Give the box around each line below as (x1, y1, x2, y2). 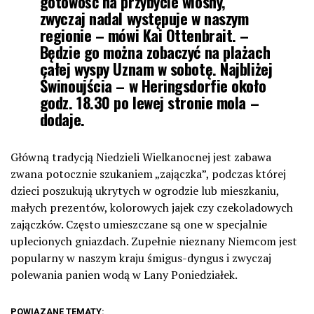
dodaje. (39, 107, 85, 130)
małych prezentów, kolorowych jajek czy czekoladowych (11, 200, 293, 215)
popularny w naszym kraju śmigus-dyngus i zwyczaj (11, 250, 271, 266)
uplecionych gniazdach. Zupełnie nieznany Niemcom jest (11, 233, 297, 249)
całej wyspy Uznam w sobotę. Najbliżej (39, 57, 273, 80)
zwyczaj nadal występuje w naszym (39, 6, 249, 29)
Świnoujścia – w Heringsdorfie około (39, 74, 266, 97)
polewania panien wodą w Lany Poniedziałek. (11, 267, 238, 282)
